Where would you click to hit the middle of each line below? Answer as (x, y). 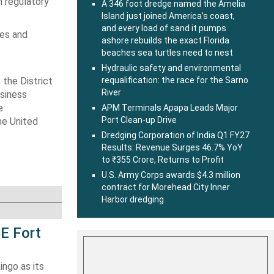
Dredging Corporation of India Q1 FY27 (176, 135)
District (36, 81)
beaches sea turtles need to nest (167, 53)
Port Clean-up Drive (139, 120)
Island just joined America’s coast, (168, 16)
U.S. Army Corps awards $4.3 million (171, 175)
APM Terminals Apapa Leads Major (170, 108)
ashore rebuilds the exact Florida (165, 40)
